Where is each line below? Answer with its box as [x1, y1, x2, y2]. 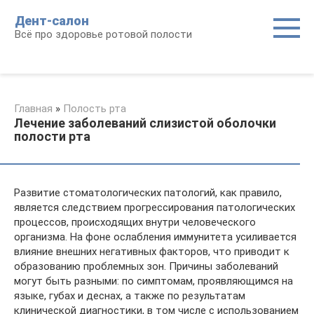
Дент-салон [15, 13, 89, 28]
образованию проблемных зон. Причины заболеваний [14, 260, 278, 273]
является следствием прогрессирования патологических [14, 201, 295, 214]
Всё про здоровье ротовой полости [15, 28, 192, 41]
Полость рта [63, 102, 126, 115]
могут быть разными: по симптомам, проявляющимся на [14, 275, 293, 287]
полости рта [14, 129, 90, 144]
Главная [14, 102, 53, 115]
